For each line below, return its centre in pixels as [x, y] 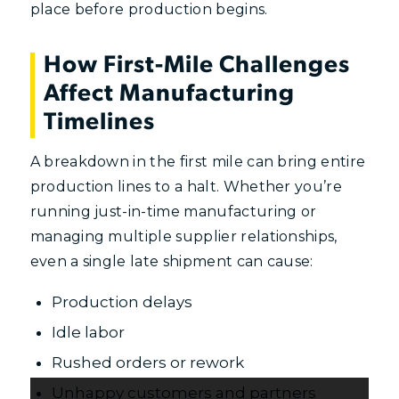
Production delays [122, 301]
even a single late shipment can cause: [171, 262]
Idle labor [88, 332]
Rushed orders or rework [147, 362]
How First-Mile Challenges [196, 66]
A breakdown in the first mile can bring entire [198, 162]
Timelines [99, 123]
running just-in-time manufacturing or [173, 212]
